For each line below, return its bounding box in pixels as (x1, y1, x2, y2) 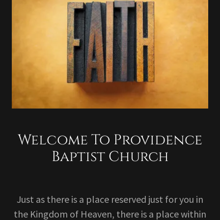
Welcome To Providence (18, 131, 202, 150)
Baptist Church (51, 147, 169, 167)
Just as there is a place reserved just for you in (17, 193, 203, 206)
